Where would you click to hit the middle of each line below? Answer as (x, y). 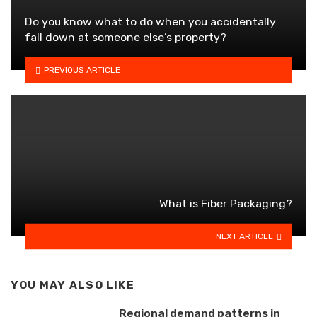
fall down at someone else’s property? (126, 38)
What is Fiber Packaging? (226, 204)
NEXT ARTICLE (245, 236)
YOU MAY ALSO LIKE (73, 286)
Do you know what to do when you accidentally (150, 22)
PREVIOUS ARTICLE (82, 70)
